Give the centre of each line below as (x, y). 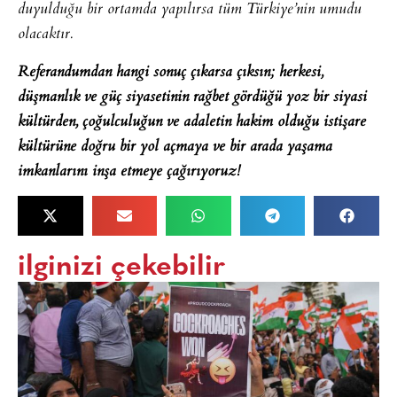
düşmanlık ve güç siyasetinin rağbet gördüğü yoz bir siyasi (192, 97)
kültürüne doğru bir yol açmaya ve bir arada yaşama (175, 147)
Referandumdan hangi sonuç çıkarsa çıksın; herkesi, (171, 72)
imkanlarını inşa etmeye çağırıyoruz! (129, 171)
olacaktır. (45, 35)
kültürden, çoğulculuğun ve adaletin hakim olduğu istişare (192, 122)
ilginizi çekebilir (121, 268)
